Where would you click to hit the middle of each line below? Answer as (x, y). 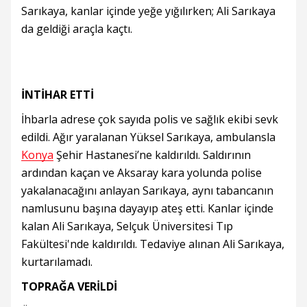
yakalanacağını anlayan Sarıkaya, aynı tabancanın (147, 191)
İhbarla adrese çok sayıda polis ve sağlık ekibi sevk (150, 119)
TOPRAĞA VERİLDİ (69, 286)
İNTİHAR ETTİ (58, 95)
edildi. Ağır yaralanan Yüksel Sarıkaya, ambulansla (148, 137)
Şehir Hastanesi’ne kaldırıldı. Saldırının (152, 155)
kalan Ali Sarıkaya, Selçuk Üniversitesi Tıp (127, 226)
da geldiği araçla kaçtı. (77, 29)
